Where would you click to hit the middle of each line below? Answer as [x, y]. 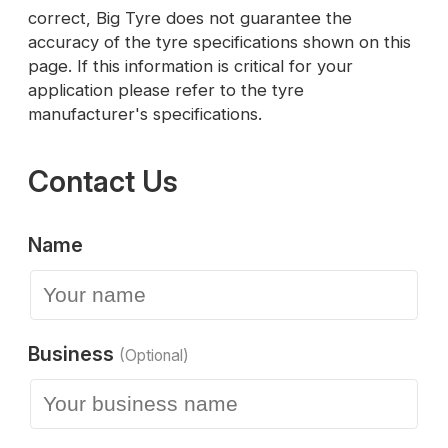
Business [73, 353]
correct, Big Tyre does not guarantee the [190, 17]
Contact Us [103, 181]
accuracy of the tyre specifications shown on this [219, 41]
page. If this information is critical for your [190, 65]
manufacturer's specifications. [145, 113]
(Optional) [154, 355]
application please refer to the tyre [166, 89]
